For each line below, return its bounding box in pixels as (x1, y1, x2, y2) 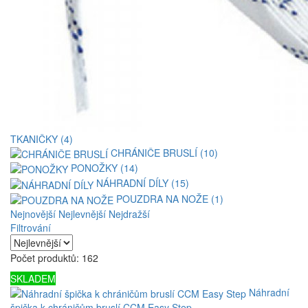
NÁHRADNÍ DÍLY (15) (96, 176, 189, 190)
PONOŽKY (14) (71, 160, 138, 175)
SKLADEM (10, 271, 56, 285)
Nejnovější (10, 206, 56, 221)
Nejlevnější (58, 206, 106, 221)
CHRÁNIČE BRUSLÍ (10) (111, 145, 218, 159)
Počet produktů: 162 (10, 250, 98, 265)
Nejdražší (109, 206, 150, 221)
